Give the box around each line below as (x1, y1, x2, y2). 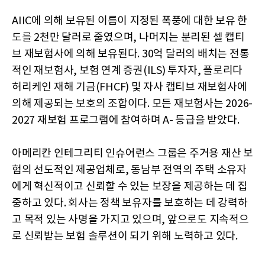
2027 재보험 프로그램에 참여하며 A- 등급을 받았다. (12, 114, 240, 127)
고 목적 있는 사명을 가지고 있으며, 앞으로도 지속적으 (12, 214, 249, 226)
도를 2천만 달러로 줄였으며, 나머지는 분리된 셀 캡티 (12, 31, 245, 44)
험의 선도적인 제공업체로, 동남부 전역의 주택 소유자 (12, 164, 247, 176)
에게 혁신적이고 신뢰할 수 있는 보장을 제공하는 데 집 (12, 180, 248, 193)
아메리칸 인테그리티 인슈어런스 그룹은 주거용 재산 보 (12, 147, 253, 160)
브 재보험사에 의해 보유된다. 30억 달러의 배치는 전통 (12, 48, 250, 60)
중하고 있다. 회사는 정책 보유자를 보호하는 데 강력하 (12, 197, 248, 209)
